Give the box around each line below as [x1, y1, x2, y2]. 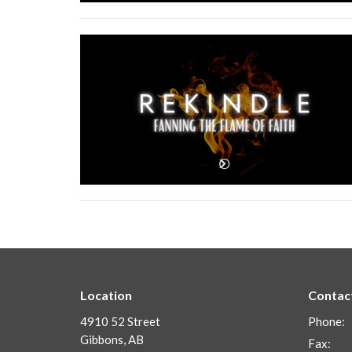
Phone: [308, 313, 345, 328]
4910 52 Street [80, 313, 160, 328]
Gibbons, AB [80, 332, 144, 346]
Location [80, 288, 132, 303]
